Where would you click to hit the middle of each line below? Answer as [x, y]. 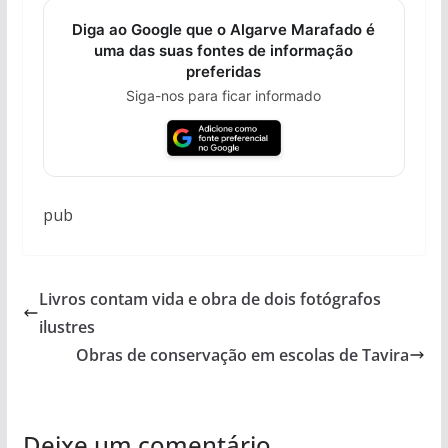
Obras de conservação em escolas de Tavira [243, 354]
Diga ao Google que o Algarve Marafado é [224, 29]
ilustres [66, 326]
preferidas [224, 71]
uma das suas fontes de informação [224, 50]
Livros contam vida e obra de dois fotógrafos [209, 298]
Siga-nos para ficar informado [224, 95]
